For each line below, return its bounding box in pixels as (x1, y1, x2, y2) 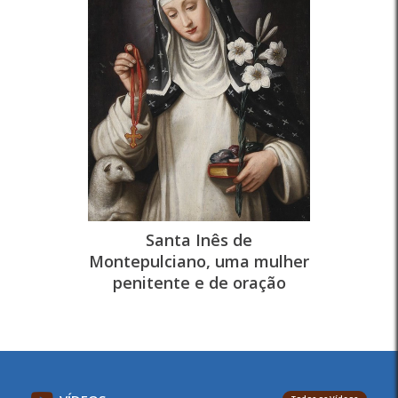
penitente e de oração (112, 272, 286, 293)
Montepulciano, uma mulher (89, 251, 309, 272)
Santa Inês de (146, 229, 252, 251)
